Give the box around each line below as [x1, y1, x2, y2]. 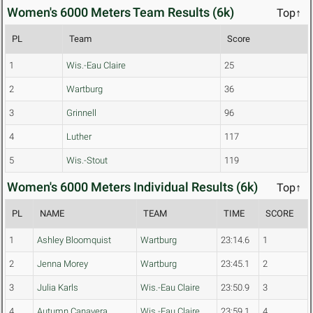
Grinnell [66, 108, 96, 119]
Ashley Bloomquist [37, 235, 111, 246]
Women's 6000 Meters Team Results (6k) [7, 5, 234, 20]
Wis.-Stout [66, 155, 108, 166]
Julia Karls [37, 282, 78, 293]
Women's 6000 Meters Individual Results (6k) [7, 180, 258, 195]
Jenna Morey [37, 259, 88, 270]
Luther [66, 131, 92, 143]
